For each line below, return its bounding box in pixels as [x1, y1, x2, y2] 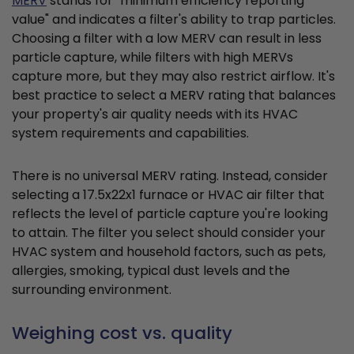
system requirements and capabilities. [12, 124, 249, 143]
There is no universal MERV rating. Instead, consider [12, 167, 328, 186]
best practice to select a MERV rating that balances [12, 86, 336, 105]
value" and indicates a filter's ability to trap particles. [12, 10, 336, 29]
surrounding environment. [12, 281, 171, 299]
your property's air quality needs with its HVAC [12, 105, 298, 124]
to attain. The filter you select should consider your [12, 224, 326, 243]
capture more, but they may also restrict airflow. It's [12, 67, 335, 86]
